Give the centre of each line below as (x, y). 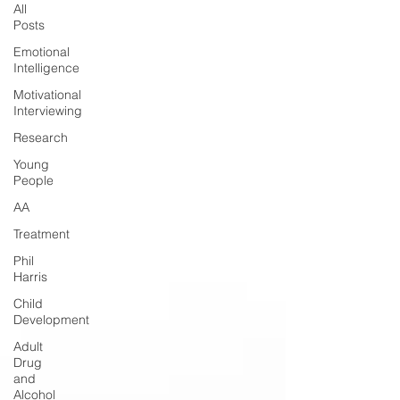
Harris (30, 277)
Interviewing (48, 111)
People (33, 180)
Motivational (47, 95)
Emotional (42, 52)
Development (51, 320)
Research (41, 137)
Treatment (42, 234)
